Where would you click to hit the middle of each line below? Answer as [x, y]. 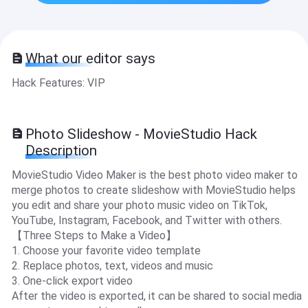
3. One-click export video [72, 280]
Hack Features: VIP [58, 83]
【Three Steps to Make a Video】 [94, 235]
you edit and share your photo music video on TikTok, [139, 205]
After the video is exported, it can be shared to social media [156, 296]
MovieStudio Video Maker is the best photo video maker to [154, 175]
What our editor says [91, 59]
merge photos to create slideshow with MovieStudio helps [153, 190]
